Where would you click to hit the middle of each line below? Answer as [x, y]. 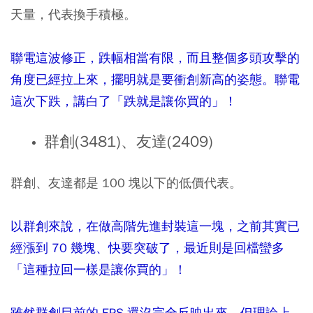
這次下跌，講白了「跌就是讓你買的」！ [124, 101]
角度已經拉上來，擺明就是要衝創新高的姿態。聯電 [155, 80]
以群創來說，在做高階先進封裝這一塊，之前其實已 [155, 226]
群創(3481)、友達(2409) [128, 142]
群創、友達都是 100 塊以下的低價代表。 [126, 183]
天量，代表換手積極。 [73, 15]
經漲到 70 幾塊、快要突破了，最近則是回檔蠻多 [147, 248]
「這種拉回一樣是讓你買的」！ [99, 270]
